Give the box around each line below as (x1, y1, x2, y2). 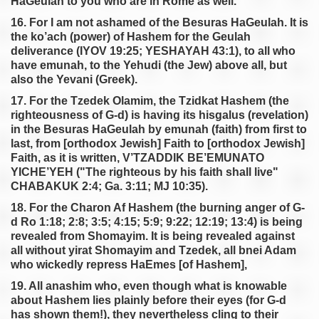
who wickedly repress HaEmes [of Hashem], (11, 258, 247, 271)
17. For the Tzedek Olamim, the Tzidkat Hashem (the (11, 95, 289, 107)
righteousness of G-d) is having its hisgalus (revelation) (11, 109, 308, 121)
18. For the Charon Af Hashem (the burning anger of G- (11, 202, 305, 214)
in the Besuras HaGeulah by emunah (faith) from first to (11, 123, 307, 135)
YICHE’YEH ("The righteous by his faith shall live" (11, 166, 278, 178)
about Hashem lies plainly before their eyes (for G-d (11, 294, 286, 306)
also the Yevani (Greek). (11, 73, 137, 85)
